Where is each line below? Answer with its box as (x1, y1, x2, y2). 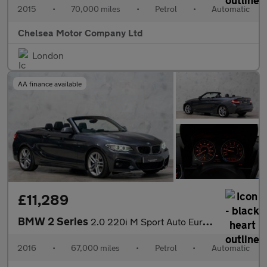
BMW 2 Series (18, 215, 91, 228)
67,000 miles (71, 243, 120, 253)
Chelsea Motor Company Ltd (18, 26, 143, 38)
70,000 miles (71, 3, 120, 14)
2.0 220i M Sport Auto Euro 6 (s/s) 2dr (91, 216, 203, 228)
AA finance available (18, 79, 82, 88)
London (32, 49, 64, 61)
